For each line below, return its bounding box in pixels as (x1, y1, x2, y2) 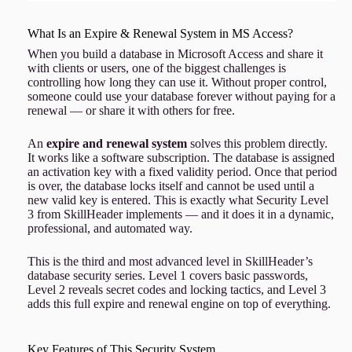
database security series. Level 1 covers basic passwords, (27, 269, 308, 282)
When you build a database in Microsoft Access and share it (27, 47, 323, 60)
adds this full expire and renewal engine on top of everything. (27, 297, 331, 310)
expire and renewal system (46, 137, 187, 150)
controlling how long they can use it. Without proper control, (27, 75, 327, 89)
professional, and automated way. (27, 222, 192, 235)
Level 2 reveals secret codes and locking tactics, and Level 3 (27, 283, 326, 296)
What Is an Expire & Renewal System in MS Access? (27, 27, 293, 40)
